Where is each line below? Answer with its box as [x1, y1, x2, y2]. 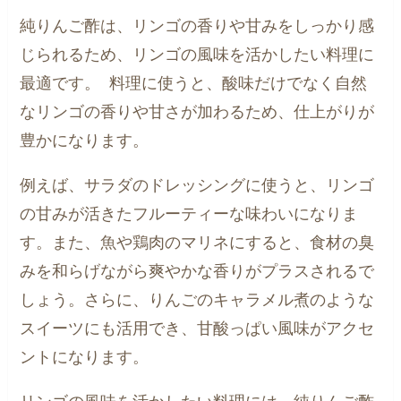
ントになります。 [20, 347, 158, 366]
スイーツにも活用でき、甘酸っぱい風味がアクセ [20, 319, 375, 337]
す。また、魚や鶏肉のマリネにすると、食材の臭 [20, 233, 375, 252]
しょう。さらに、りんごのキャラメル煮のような [20, 290, 375, 309]
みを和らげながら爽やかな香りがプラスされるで [20, 261, 375, 280]
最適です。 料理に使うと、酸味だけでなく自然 [20, 73, 368, 92]
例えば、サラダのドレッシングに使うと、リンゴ [20, 175, 375, 194]
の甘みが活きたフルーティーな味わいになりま [20, 204, 359, 223]
